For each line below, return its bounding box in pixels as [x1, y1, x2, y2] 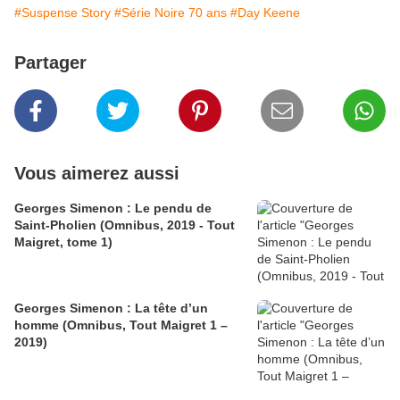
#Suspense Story [14, 4, 111, 20]
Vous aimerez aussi [14, 162, 179, 183]
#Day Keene [230, 4, 300, 20]
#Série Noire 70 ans [114, 4, 227, 20]
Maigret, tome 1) [14, 234, 112, 249]
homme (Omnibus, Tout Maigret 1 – [14, 317, 228, 332]
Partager [14, 52, 87, 72]
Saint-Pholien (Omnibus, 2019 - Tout [14, 217, 235, 232]
